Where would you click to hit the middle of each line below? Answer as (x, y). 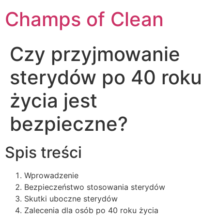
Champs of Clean (84, 19)
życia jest (54, 101)
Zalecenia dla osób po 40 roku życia (91, 210)
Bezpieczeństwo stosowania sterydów (95, 187)
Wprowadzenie (51, 175)
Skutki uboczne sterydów (71, 199)
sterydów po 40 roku (106, 77)
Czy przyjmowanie (95, 54)
